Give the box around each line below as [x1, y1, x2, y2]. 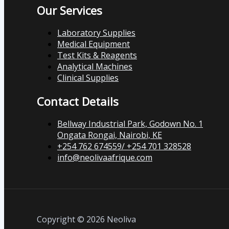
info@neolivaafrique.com [57, 152, 152, 163]
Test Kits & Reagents [57, 49, 137, 61]
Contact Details [37, 93, 119, 109]
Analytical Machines [57, 60, 132, 72]
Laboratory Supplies [57, 27, 135, 38]
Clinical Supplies [57, 72, 119, 83]
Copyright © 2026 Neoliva [37, 214, 136, 225]
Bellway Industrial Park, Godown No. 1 [57, 118, 203, 129]
